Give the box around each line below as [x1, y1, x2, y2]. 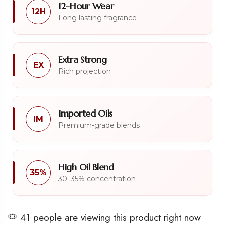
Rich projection [58, 66, 111, 76]
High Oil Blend [58, 161, 114, 173]
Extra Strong [58, 53, 107, 65]
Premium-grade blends [58, 120, 140, 130]
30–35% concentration [58, 174, 136, 183]
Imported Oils [58, 107, 113, 119]
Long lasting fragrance [58, 13, 137, 22]
